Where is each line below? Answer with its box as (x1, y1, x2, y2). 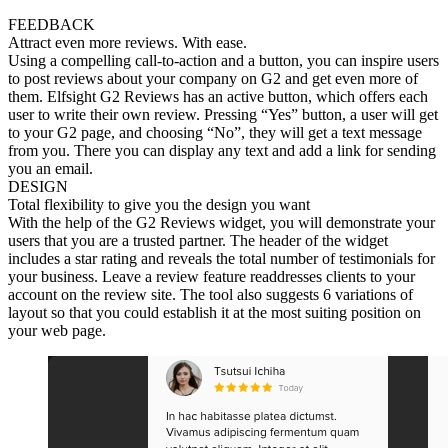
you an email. (8, 160, 101, 178)
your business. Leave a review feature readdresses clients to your (8, 268, 415, 286)
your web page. (8, 322, 118, 340)
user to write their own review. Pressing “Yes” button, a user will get (8, 106, 438, 124)
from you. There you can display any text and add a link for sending (8, 142, 436, 160)
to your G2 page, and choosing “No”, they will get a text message (8, 124, 422, 142)
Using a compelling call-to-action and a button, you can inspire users (8, 52, 439, 70)
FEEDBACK (8, 16, 95, 34)
